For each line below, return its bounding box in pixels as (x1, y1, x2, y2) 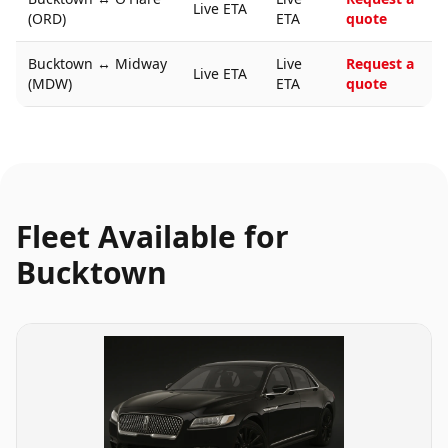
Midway (115, 54, 167, 73)
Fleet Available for (16, 216, 289, 257)
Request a (346, 54, 414, 73)
